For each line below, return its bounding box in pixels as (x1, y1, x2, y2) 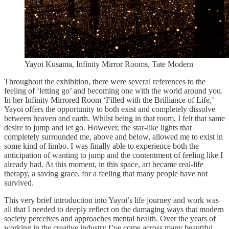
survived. (4, 178, 36, 187)
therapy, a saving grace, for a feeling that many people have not (4, 169, 208, 178)
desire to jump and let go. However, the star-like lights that (4, 123, 192, 132)
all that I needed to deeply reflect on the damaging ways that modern (4, 204, 224, 214)
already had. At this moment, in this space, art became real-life (4, 159, 203, 169)
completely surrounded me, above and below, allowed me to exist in (4, 132, 223, 141)
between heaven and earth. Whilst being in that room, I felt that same (4, 113, 225, 123)
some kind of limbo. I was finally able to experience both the (4, 141, 199, 150)
